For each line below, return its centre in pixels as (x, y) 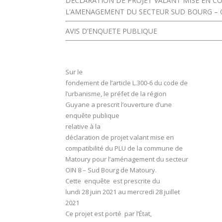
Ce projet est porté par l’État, (109, 214)
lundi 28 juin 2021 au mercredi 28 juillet (123, 192)
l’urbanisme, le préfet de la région (116, 94)
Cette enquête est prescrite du (113, 181)
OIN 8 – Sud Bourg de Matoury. (112, 170)
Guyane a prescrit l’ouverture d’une (119, 105)
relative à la (83, 127)
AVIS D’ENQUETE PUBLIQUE (111, 31)
